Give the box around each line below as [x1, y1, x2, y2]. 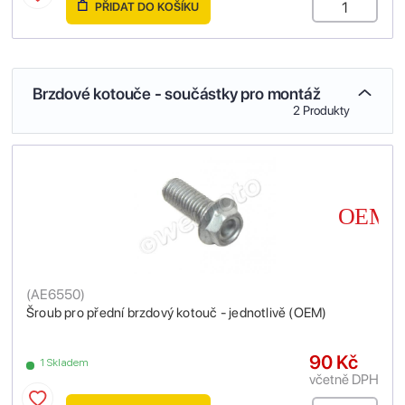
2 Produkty [293, 102, 350, 118]
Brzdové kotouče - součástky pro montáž [33, 83, 321, 103]
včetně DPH [309, 371, 379, 389]
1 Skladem [40, 356, 89, 370]
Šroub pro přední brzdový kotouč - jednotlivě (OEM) [26, 305, 327, 322]
